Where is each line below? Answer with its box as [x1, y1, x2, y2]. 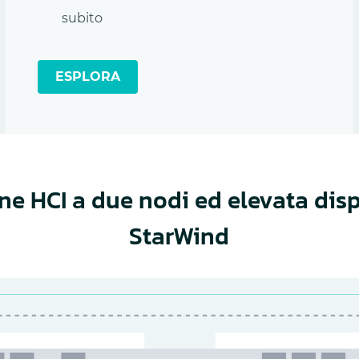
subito [61, 10, 103, 26]
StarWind [129, 217, 230, 254]
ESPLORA [54, 68, 120, 84]
